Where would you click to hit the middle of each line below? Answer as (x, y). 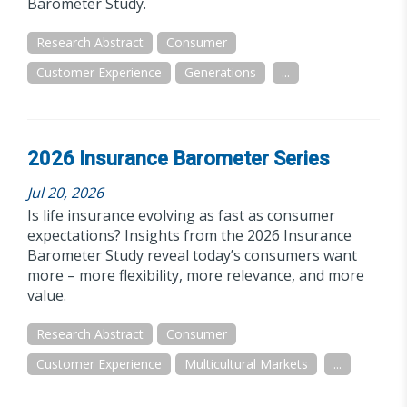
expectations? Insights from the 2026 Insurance (189, 235)
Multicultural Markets (246, 364)
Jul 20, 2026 (65, 193)
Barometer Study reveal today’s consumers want (192, 255)
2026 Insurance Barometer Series (179, 159)
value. (47, 295)
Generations (220, 72)
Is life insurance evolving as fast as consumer (181, 215)
